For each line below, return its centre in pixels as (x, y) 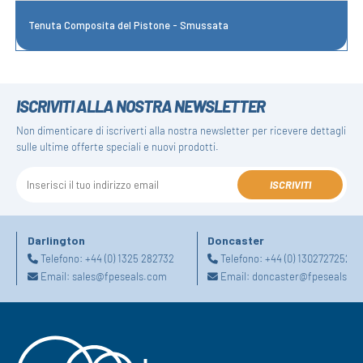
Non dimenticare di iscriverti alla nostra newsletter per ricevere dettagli (181, 130)
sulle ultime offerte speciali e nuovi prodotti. (118, 146)
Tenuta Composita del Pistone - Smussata (129, 26)
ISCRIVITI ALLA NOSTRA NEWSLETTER (141, 106)
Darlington (56, 241)
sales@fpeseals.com (119, 277)
